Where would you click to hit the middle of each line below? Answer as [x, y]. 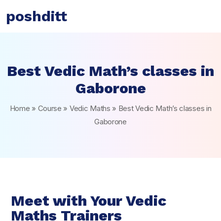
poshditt [37, 16]
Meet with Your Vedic [89, 201]
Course [50, 108]
